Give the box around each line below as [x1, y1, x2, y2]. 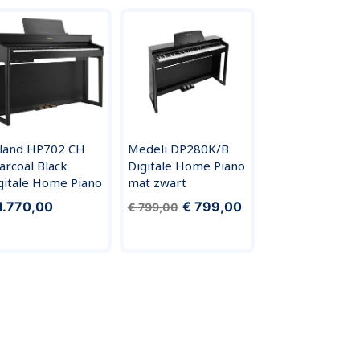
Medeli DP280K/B [127, 140, 229, 157]
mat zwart [127, 174, 186, 190]
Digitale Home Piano [127, 157, 245, 174]
